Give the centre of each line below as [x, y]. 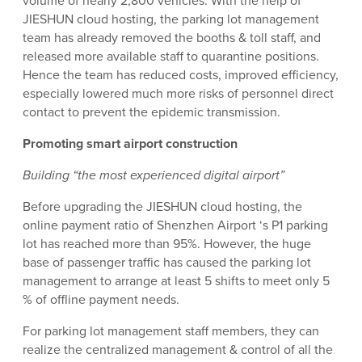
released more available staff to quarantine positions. [171, 57]
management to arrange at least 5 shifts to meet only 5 [176, 281]
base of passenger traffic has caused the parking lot [167, 263]
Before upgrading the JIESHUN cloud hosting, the [162, 207]
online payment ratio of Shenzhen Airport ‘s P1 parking [175, 225]
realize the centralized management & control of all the [178, 350]
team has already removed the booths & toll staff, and [172, 38]
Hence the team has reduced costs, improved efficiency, [181, 75]
